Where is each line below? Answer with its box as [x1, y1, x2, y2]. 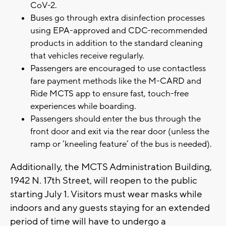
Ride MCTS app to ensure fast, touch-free [30, 88, 189, 100]
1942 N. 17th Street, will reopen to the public [10, 175, 197, 187]
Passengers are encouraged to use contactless [30, 63, 206, 75]
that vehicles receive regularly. [30, 50, 144, 62]
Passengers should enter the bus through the [30, 114, 201, 125]
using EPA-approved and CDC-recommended [30, 25, 207, 37]
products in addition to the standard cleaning [30, 38, 203, 49]
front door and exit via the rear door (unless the [30, 126, 209, 138]
